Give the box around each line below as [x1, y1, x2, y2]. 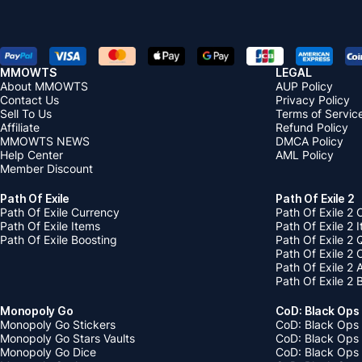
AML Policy [276, 148, 334, 162]
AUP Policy [276, 79, 333, 94]
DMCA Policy [276, 134, 343, 149]
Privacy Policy [276, 93, 350, 107]
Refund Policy [276, 120, 348, 135]
